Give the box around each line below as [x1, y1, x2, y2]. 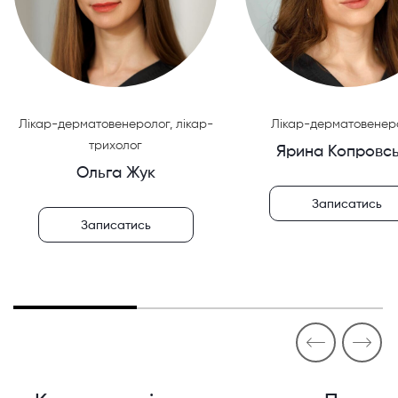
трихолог [89, 139, 142, 152]
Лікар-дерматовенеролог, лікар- [18, 118, 213, 131]
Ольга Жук [76, 165, 155, 181]
